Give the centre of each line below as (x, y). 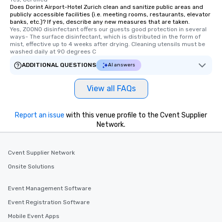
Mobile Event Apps (34, 216)
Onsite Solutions (31, 166)
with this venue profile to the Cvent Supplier (136, 115)
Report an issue (40, 115)
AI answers (122, 65)
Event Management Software (50, 188)
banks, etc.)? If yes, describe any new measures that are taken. (100, 22)
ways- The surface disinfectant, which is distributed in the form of (105, 37)
